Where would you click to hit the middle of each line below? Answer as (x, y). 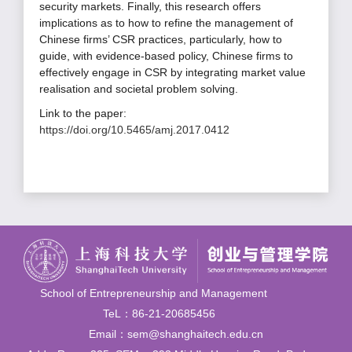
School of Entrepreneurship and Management (176, 293)
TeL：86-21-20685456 (176, 314)
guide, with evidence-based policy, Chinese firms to (166, 55)
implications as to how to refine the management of (166, 22)
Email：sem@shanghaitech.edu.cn (176, 334)
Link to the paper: (83, 113)
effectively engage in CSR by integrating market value (172, 72)
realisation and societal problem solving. (140, 88)
